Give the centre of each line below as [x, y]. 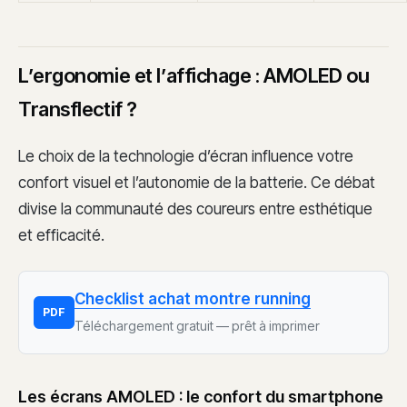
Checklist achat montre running [193, 298]
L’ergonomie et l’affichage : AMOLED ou [194, 76]
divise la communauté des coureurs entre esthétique [195, 208]
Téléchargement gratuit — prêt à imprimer [197, 325]
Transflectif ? [78, 109]
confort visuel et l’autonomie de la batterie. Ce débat [197, 182]
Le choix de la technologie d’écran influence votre [186, 156]
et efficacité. [61, 235]
